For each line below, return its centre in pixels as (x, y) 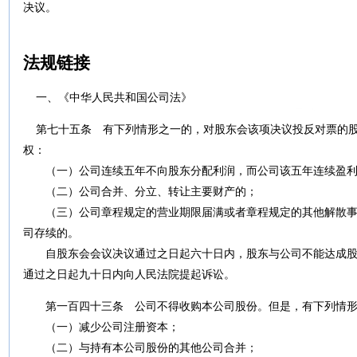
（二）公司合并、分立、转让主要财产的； (140, 191)
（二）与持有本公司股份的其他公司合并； (140, 347)
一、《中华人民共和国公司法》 (114, 97)
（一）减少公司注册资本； (101, 327)
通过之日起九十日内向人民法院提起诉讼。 (129, 274)
